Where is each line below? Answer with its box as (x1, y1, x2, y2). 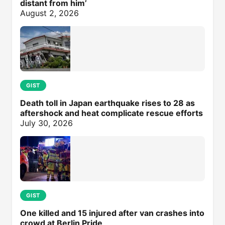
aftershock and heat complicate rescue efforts (20, 108, 203, 118)
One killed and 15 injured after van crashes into (20, 208, 204, 218)
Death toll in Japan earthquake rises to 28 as (20, 98, 195, 108)
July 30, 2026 (20, 118, 73, 128)
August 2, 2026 (20, 8, 79, 18)
